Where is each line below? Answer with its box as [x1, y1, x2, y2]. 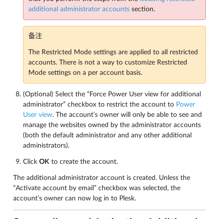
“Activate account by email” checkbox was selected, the [13, 185, 180, 192]
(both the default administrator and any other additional [23, 132, 192, 139]
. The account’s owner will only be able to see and [52, 111, 202, 118]
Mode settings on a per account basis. [28, 69, 142, 76]
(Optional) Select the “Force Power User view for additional [23, 91, 201, 98]
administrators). [23, 142, 69, 149]
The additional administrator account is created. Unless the [13, 175, 190, 181]
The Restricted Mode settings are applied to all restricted [28, 49, 198, 56]
